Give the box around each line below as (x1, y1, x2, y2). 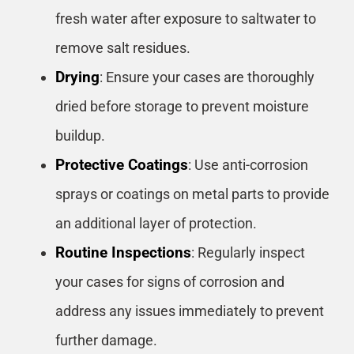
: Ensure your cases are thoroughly (100, 68, 314, 85)
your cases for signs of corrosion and (55, 273, 284, 290)
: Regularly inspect (191, 243, 305, 261)
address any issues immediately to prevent (55, 302, 324, 319)
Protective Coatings (55, 155, 188, 174)
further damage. (55, 331, 157, 348)
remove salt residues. (55, 39, 190, 56)
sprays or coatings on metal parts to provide (55, 185, 330, 202)
